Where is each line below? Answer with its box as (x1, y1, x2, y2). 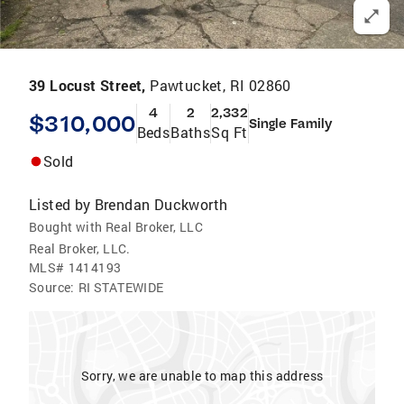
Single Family (248, 115, 332, 132)
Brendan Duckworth (94, 195, 228, 214)
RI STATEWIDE (78, 279, 164, 296)
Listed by (29, 195, 91, 214)
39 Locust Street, (29, 76, 151, 95)
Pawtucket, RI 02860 (150, 76, 291, 95)
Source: (29, 279, 75, 296)
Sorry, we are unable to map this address (80, 367, 324, 384)
